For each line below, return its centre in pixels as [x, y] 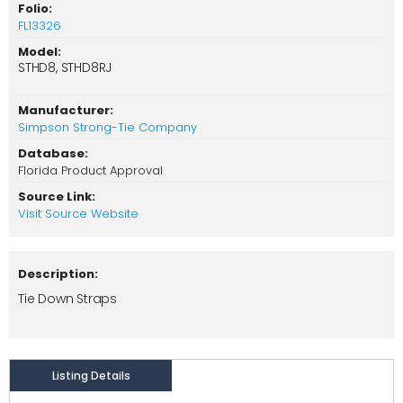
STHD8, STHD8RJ [65, 68]
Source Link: [57, 197]
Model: [40, 52]
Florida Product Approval [90, 171]
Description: [58, 274]
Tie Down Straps [67, 299]
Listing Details [91, 376]
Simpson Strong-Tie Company [107, 128]
